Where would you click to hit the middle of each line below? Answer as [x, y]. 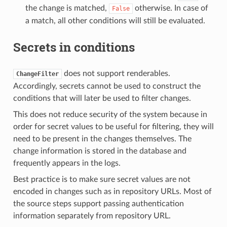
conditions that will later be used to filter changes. [102, 98]
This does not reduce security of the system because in [110, 114]
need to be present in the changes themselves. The [102, 139]
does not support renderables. [116, 73]
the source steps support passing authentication [98, 203]
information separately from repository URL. [92, 216]
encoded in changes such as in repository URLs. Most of [112, 191]
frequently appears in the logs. [67, 163]
